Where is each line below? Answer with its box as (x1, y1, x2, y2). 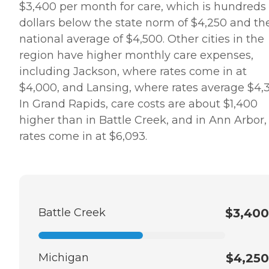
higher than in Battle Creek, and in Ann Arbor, (19, 113, 267, 127)
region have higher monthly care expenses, (19, 48, 253, 62)
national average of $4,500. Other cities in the (19, 32, 264, 46)
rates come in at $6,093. (19, 129, 147, 143)
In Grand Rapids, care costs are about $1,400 (19, 97, 258, 110)
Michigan (38, 250, 89, 264)
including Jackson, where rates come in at (19, 64, 247, 78)
